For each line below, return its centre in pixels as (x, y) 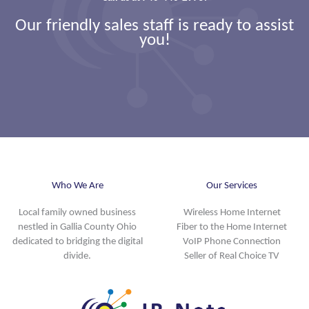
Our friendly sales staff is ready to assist (154, 25)
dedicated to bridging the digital (77, 240)
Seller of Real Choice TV (232, 255)
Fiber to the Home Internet (232, 226)
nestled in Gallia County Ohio (77, 226)
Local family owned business (77, 211)
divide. (77, 255)
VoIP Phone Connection (232, 240)
